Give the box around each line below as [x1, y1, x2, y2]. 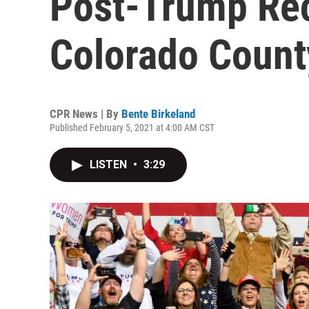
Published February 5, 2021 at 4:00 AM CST [50, 122, 215, 133]
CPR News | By [50, 107, 121, 121]
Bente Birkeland [121, 107, 195, 121]
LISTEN [90, 158, 130, 171]
